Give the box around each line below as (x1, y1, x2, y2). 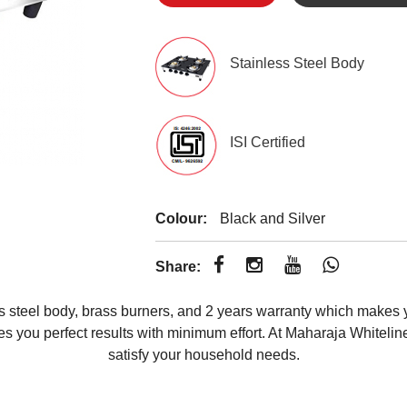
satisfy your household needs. (107, 347, 300, 362)
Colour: (155, 211, 208, 226)
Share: (155, 259, 202, 274)
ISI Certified (230, 134, 306, 150)
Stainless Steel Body (230, 55, 365, 71)
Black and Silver (216, 211, 326, 226)
